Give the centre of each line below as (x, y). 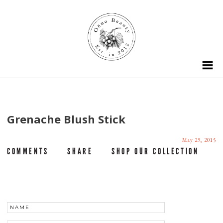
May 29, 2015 (199, 140)
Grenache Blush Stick (66, 119)
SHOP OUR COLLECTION (155, 152)
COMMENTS (28, 152)
